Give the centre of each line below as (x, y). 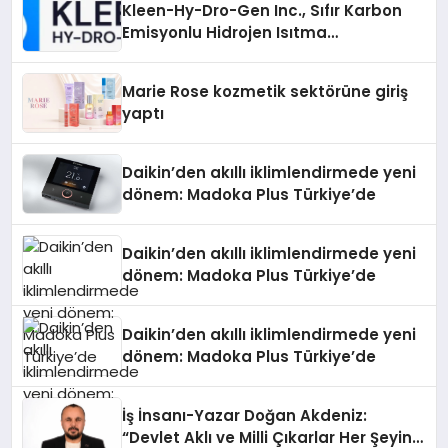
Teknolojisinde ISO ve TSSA (229, 55)
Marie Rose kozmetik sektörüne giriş (265, 92)
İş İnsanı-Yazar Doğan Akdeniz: (245, 416)
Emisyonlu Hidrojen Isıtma (225, 33)
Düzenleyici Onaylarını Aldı (227, 77)
